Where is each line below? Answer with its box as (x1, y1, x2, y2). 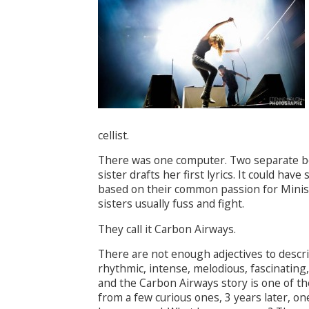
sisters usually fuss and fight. (98, 196, 244, 212)
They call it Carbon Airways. (98, 221, 236, 237)
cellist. (98, 127, 129, 143)
